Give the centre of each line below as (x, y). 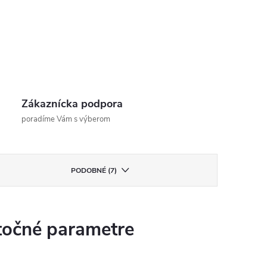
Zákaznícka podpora (72, 104)
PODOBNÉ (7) (94, 170)
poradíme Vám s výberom (66, 119)
